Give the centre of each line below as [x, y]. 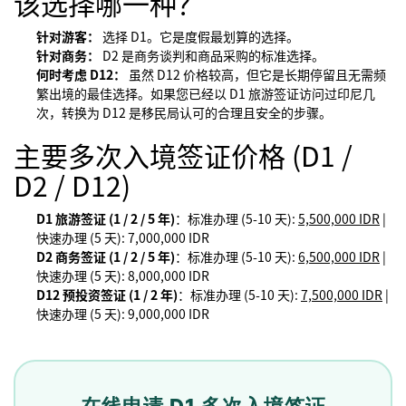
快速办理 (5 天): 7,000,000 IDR [123, 237]
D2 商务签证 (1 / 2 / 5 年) [106, 256]
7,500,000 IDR [342, 294]
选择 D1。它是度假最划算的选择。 [199, 36]
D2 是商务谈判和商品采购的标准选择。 [212, 55]
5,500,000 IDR [339, 218]
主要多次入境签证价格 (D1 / [183, 155]
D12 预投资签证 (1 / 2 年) [107, 294]
